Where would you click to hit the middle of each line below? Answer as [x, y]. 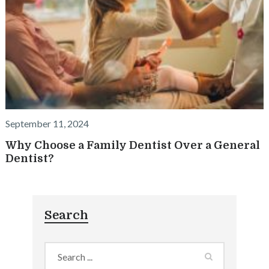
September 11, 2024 [47, 123]
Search [66, 215]
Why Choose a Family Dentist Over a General [132, 145]
